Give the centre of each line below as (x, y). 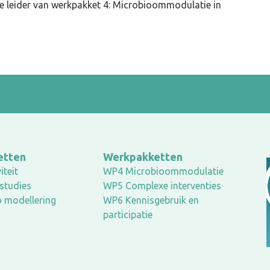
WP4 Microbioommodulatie (163, 171)
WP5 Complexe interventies (162, 186)
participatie (127, 215)
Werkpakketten (143, 157)
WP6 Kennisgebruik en (151, 200)
